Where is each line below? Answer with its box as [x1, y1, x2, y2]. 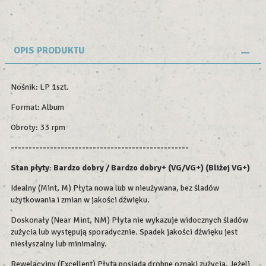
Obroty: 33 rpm [11, 122, 65, 133]
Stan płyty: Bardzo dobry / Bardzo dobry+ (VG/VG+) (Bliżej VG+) [11, 163, 250, 173]
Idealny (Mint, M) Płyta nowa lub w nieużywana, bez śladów [11, 183, 219, 194]
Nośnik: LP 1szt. [11, 82, 69, 93]
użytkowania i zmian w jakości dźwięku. [11, 195, 150, 205]
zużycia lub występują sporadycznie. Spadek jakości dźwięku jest [11, 227, 237, 237]
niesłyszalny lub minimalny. [11, 239, 107, 249]
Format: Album [11, 102, 64, 113]
